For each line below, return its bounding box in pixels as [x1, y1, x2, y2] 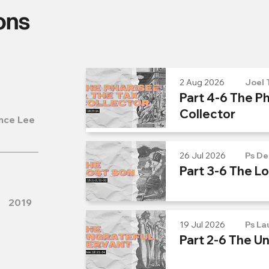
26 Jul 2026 [180, 150, 226, 161]
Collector [180, 106, 235, 121]
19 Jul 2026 [180, 219, 225, 230]
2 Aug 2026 [180, 77, 225, 88]
